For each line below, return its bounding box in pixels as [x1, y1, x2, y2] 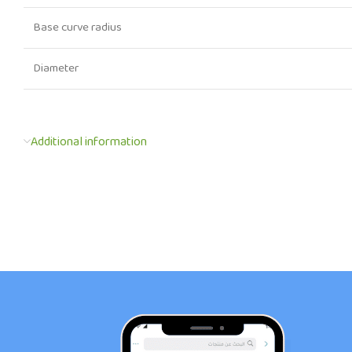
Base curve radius [33, 17, 122, 38]
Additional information [31, 131, 147, 153]
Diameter [33, 58, 79, 79]
